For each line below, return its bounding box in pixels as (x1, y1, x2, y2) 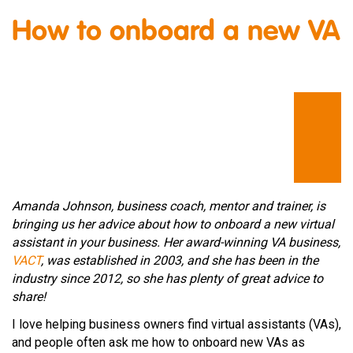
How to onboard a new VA (12, 18, 340, 46)
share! (12, 289, 46, 305)
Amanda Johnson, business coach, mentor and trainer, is (12, 199, 325, 214)
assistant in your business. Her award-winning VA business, (12, 235, 340, 251)
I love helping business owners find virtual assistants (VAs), (12, 317, 341, 333)
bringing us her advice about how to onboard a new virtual (12, 217, 334, 232)
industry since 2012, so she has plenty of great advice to (12, 271, 323, 287)
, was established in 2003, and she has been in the (41, 253, 318, 269)
